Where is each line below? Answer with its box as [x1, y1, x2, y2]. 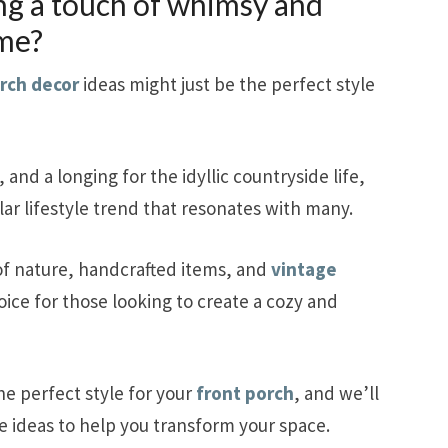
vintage [271, 256, 337, 281]
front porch [196, 381, 294, 406]
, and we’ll [294, 381, 379, 406]
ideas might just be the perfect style [79, 71, 375, 96]
